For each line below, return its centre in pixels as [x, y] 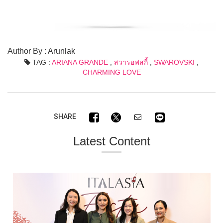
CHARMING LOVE [111, 72]
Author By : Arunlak [41, 51]
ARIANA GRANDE [80, 62]
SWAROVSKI [174, 62]
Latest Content [111, 141]
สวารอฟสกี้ [131, 62]
